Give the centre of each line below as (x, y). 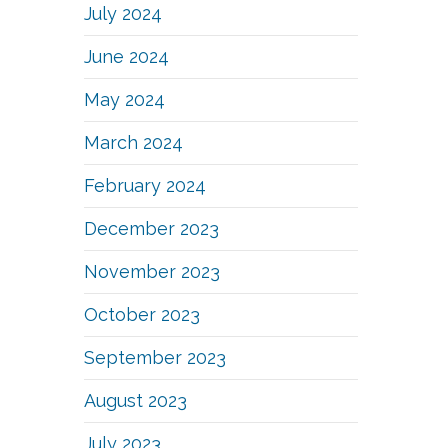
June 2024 (127, 56)
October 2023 (142, 314)
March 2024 (134, 142)
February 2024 (145, 185)
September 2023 (155, 357)
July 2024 (123, 13)
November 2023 (152, 271)
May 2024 (125, 99)
